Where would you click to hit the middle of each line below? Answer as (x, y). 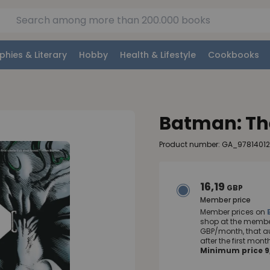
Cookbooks (234, 55)
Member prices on (234, 212)
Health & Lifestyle (158, 55)
